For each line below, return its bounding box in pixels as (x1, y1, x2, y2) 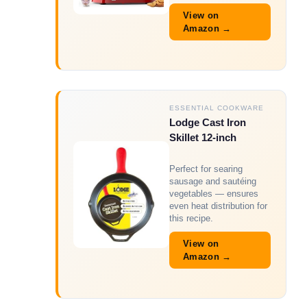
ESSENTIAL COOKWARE (169, 104, 264, 112)
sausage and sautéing (169, 175, 256, 186)
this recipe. (169, 212, 213, 223)
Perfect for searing (169, 163, 243, 174)
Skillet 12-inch (169, 132, 236, 143)
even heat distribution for (169, 200, 267, 211)
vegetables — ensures (169, 188, 258, 199)
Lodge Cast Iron (169, 116, 246, 128)
